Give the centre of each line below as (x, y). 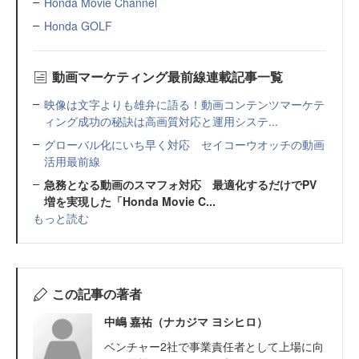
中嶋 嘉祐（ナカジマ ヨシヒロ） (186, 321)
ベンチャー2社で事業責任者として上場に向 (214, 346)
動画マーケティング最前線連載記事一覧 (167, 77)
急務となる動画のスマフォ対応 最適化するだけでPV (180, 184)
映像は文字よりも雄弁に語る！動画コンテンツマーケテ (184, 104)
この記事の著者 (97, 294)
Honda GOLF (78, 26)
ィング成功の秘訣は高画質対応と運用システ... (161, 121)
